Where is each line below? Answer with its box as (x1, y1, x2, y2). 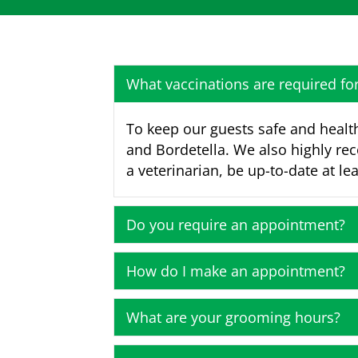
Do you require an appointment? (126, 214, 345, 234)
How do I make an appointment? (126, 261, 345, 280)
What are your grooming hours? (126, 307, 340, 327)
